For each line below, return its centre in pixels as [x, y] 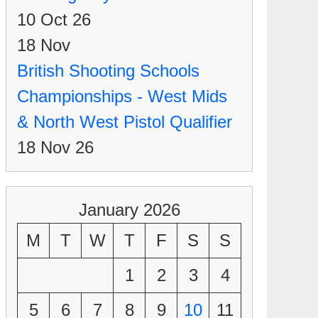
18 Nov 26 [55, 147]
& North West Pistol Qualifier [125, 122]
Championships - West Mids [122, 96]
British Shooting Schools [108, 71]
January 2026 [129, 210]
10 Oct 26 [54, 20]
